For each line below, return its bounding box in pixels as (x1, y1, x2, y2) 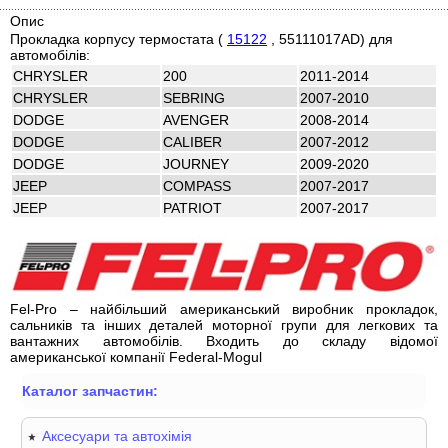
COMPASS (163, 177, 231, 194)
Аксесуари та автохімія (42, 428, 193, 445)
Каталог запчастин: (22, 383, 159, 400)
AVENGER (163, 111, 229, 128)
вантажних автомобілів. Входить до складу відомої (10, 333, 438, 350)
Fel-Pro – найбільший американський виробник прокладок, (10, 301, 438, 318)
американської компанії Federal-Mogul (10, 349, 262, 366)
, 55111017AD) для (267, 31, 393, 47)
